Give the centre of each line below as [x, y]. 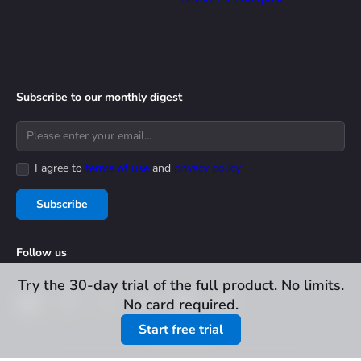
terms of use [117, 168]
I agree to [60, 168]
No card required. [180, 305]
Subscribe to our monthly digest [99, 97]
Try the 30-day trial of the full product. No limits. [180, 285]
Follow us [41, 252]
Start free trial [180, 330]
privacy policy [207, 168]
